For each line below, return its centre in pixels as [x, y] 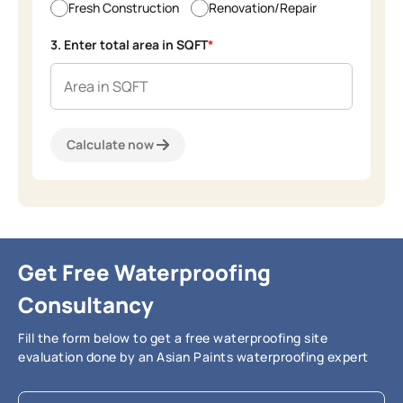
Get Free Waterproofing [144, 272]
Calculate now [111, 144]
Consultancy [86, 304]
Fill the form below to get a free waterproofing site [173, 337]
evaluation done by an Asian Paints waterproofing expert [193, 356]
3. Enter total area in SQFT [130, 44]
